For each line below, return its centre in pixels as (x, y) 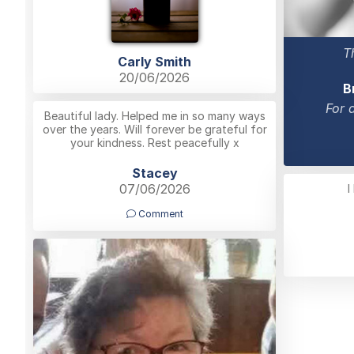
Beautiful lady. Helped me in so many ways (154, 115)
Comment (159, 213)
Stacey (154, 173)
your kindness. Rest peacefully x (154, 142)
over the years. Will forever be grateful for (154, 129)
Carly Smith (154, 61)
